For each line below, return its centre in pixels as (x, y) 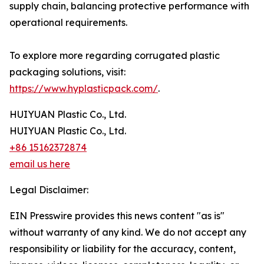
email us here (40, 164)
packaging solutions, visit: (67, 72)
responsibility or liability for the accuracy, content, (123, 249)
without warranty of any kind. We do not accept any (128, 232)
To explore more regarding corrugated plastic (115, 55)
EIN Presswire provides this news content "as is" (117, 216)
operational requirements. (68, 22)
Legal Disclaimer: (49, 190)
